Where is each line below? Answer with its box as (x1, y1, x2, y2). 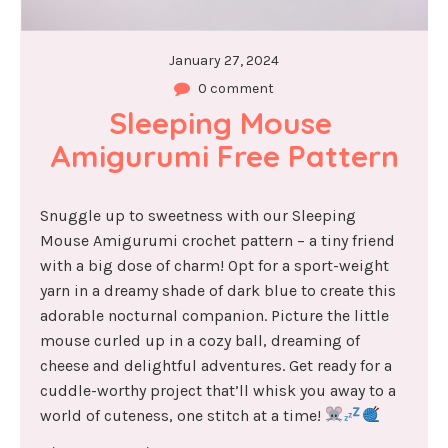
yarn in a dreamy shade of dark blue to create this (40, 280, 396, 300)
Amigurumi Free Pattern (49, 136, 399, 175)
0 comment (198, 79, 274, 97)
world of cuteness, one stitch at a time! (40, 405, 325, 425)
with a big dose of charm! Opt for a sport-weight (40, 255, 389, 275)
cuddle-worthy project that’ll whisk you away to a (40, 380, 396, 400)
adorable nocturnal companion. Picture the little (40, 305, 389, 325)
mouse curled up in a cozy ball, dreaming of (40, 330, 360, 350)
